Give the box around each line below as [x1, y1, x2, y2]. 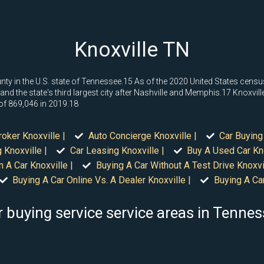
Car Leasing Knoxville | [70, 145, 164, 156]
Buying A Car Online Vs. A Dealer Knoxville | [12, 174, 191, 186]
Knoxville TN [74, 38, 190, 62]
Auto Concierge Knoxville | [88, 130, 197, 141]
